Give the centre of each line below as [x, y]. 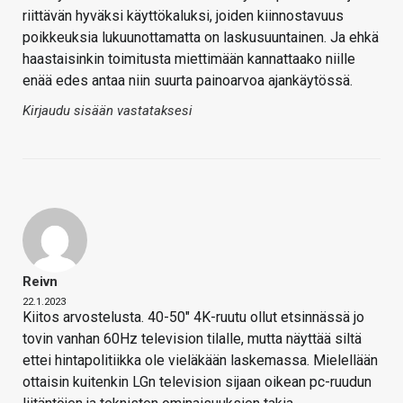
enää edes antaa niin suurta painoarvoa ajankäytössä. [188, 80]
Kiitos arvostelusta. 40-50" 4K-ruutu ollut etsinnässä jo [193, 317]
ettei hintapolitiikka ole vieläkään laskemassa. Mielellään [200, 360]
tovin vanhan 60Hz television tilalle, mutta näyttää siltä [192, 338]
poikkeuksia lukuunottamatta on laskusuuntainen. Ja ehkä [201, 37]
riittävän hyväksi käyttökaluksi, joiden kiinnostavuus [183, 15]
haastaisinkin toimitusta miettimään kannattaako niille [189, 58]
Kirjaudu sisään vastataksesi [107, 110]
